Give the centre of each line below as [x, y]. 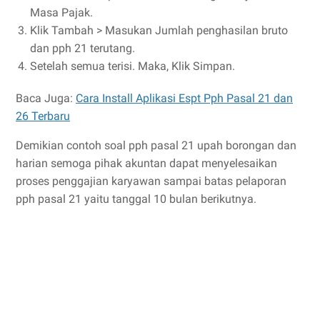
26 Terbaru [43, 116]
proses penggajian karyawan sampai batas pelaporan [151, 181]
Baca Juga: [46, 99]
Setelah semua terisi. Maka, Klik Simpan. [132, 66]
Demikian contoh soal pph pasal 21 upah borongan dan [156, 146]
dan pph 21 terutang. [82, 49]
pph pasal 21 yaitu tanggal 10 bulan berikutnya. [136, 199]
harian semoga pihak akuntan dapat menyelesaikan [146, 164]
